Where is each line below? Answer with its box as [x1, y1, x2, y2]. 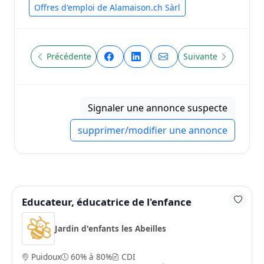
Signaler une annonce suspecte [88, 101, 227, 114]
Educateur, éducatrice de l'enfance [22, 194, 192, 209]
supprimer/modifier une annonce [78, 123, 227, 137]
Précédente [47, 51, 91, 62]
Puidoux [29, 250, 61, 262]
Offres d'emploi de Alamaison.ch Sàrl [34, 1, 180, 13]
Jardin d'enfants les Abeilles [55, 223, 166, 235]
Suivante [183, 51, 217, 62]
